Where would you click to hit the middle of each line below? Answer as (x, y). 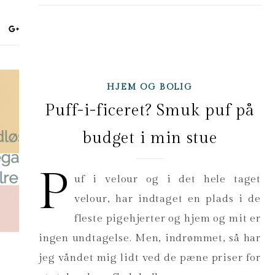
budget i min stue (150, 138)
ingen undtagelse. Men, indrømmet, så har (150, 238)
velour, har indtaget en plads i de (167, 199)
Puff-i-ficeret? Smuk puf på (150, 111)
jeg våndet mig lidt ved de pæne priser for (150, 258)
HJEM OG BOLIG (150, 87)
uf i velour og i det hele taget (167, 180)
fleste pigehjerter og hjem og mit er (167, 219)
